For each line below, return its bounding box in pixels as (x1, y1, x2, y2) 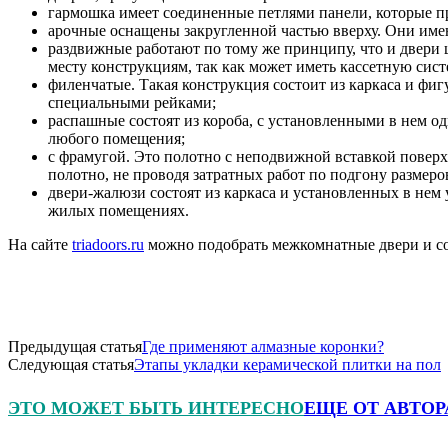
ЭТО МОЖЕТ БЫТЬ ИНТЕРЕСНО (8, 397, 304, 418)
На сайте (8, 235, 72, 253)
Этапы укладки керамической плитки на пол (134, 355, 441, 373)
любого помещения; (48, 129, 185, 147)
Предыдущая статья (8, 337, 142, 355)
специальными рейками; (48, 93, 216, 111)
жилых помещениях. (48, 201, 189, 219)
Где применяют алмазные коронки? (142, 337, 384, 355)
